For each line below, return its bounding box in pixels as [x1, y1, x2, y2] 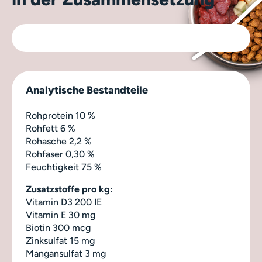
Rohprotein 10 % [26, 110, 95, 121]
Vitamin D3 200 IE [26, 196, 102, 208]
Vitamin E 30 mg [26, 209, 95, 220]
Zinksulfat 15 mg [26, 235, 95, 246]
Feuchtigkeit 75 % [26, 161, 102, 173]
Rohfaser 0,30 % [26, 149, 95, 160]
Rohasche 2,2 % [26, 136, 92, 147]
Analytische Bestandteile [26, 84, 148, 96]
